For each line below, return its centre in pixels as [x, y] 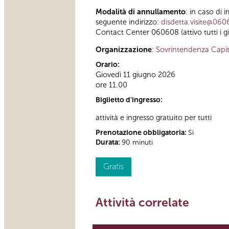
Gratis [113, 166]
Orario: [108, 65]
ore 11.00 [111, 85]
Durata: [109, 142]
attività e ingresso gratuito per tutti [154, 117]
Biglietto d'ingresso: [130, 100]
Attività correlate [142, 202]
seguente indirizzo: [128, 22]
